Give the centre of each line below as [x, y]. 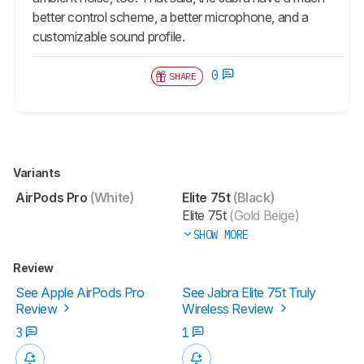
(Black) [252, 197]
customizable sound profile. [110, 36]
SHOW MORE [221, 234]
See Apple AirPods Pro [80, 292]
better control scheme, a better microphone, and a [171, 17]
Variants [38, 172]
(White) [110, 197]
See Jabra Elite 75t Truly [249, 292]
